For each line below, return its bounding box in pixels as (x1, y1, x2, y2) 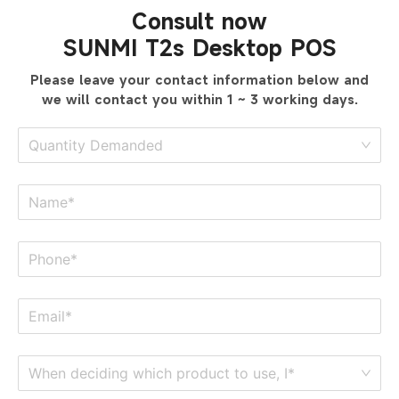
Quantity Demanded (28, 136, 163, 155)
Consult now (132, 7, 267, 37)
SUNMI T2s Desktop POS (62, 34, 337, 63)
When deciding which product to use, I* (28, 364, 295, 383)
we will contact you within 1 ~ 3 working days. (41, 91, 358, 109)
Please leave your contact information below (30, 71, 344, 89)
